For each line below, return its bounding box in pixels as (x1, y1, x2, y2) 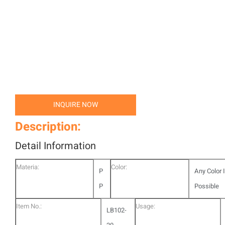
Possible (194, 181, 219, 191)
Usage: (135, 201, 155, 211)
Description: (15, 118, 81, 136)
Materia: (16, 162, 39, 172)
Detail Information (15, 139, 96, 153)
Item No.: (16, 201, 42, 211)
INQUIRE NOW (53, 99, 98, 110)
